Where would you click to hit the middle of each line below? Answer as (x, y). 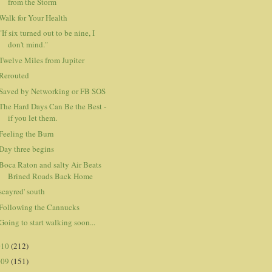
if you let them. (33, 118)
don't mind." (28, 45)
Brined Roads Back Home (51, 176)
